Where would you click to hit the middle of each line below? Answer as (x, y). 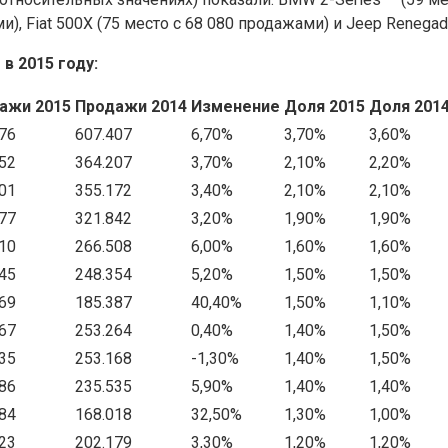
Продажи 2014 (131, 106)
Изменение (235, 106)
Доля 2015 (324, 106)
